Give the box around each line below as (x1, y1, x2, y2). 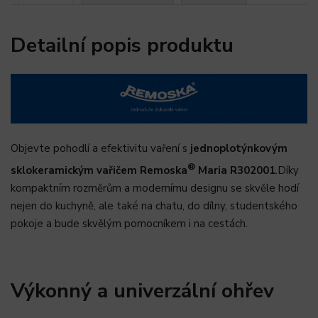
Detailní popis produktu (11, 31, 234, 59)
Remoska (140, 163, 187, 178)
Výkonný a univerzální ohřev (11, 276, 274, 305)
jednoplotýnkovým (190, 141, 287, 156)
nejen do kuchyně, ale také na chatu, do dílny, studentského (11, 199, 297, 214)
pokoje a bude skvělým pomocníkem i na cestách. (11, 216, 248, 231)
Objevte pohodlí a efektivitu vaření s (11, 141, 187, 156)
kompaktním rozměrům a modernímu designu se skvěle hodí (11, 181, 299, 196)
